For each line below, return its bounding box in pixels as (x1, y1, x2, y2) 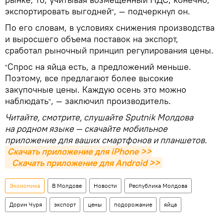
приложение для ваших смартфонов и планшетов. (5, 134, 207, 146)
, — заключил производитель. (51, 95, 171, 107)
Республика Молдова (129, 182, 187, 189)
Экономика (9, 182, 40, 189)
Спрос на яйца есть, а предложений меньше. (7, 61, 191, 72)
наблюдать (5, 95, 49, 107)
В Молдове (52, 182, 82, 189)
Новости (94, 182, 117, 189)
